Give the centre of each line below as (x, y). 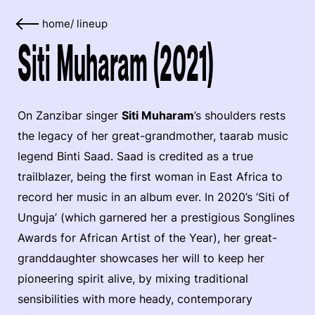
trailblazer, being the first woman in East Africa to (150, 176)
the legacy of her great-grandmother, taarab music (153, 136)
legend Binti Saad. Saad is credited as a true (135, 156)
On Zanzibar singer (70, 115)
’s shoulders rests (240, 115)
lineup (92, 24)
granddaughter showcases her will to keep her (141, 258)
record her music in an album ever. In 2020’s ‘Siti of (154, 197)
